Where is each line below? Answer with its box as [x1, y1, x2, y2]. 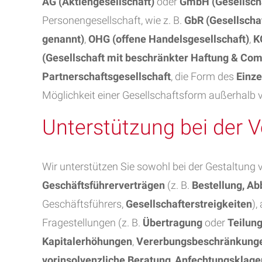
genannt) [42, 33, 84, 45]
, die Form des [171, 70, 236, 82]
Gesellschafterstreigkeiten [126, 198, 252, 210]
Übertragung [143, 216, 202, 229]
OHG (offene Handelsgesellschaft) [88, 33, 249, 45]
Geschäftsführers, [42, 198, 126, 210]
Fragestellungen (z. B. [42, 216, 143, 229]
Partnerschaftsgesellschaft [42, 70, 171, 82]
